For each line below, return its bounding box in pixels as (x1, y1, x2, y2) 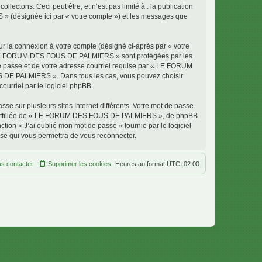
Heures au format (115, 160, 167, 167)
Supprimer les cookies (48, 160, 111, 167)
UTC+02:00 (167, 160, 199, 167)
